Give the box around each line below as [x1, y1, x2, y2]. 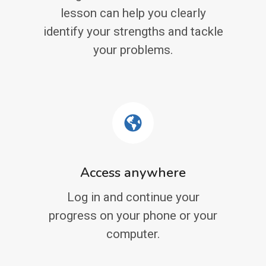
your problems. [93, 43, 173, 58]
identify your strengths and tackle [43, 24, 223, 39]
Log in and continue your [66, 190, 199, 205]
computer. [106, 227, 160, 242]
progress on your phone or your [49, 208, 217, 223]
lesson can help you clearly [60, 6, 206, 21]
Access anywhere [80, 164, 186, 182]
